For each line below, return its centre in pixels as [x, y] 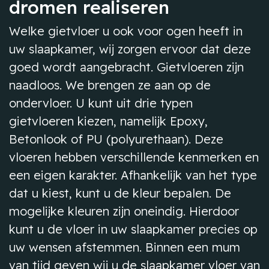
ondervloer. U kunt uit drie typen [101, 103]
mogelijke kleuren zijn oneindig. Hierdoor [124, 211]
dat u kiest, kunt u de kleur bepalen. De [120, 193]
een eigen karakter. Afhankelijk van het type [133, 175]
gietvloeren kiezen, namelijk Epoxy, [108, 121]
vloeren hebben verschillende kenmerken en [134, 157]
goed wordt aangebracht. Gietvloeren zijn [126, 67]
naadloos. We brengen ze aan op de [110, 85]
